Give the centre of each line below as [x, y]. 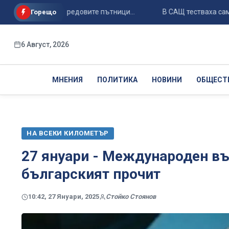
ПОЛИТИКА [117, 80]
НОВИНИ [167, 80]
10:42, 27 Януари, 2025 [64, 197]
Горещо [43, 12]
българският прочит [91, 174]
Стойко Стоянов [131, 197]
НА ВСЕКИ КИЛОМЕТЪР [68, 133]
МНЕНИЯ [67, 80]
